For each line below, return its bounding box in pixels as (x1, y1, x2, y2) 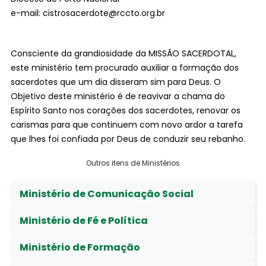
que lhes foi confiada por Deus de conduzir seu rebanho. (10, 133, 245, 145)
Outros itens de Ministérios (86, 158, 180, 168)
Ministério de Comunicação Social (19, 187, 194, 201)
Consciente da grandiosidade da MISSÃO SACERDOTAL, (10, 47, 236, 59)
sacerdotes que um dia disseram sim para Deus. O (10, 76, 221, 88)
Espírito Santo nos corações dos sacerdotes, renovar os (10, 104, 240, 116)
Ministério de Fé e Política (19, 214, 148, 227)
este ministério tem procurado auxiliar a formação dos (10, 62, 239, 74)
